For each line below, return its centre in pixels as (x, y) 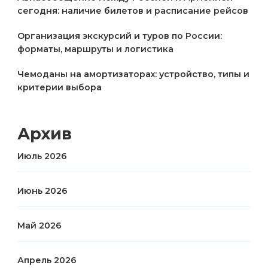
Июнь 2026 (42, 191)
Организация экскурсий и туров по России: (120, 36)
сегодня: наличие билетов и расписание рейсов (133, 11)
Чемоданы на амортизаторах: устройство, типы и (133, 74)
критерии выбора (60, 88)
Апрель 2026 (47, 261)
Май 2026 (39, 226)
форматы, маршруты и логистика (95, 49)
